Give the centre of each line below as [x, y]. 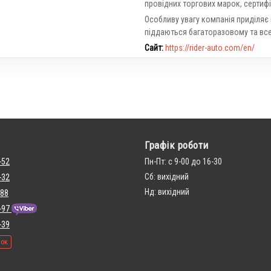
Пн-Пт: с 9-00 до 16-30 [183, 162]
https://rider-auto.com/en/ [210, 48]
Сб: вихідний [167, 177]
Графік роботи [177, 145]
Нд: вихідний [167, 192]
